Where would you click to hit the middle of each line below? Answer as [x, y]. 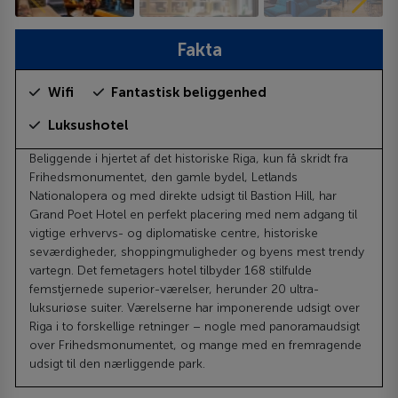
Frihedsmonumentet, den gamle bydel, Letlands [164, 177]
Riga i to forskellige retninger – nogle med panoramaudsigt [195, 326]
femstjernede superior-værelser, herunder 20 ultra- [175, 289]
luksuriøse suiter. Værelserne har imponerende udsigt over [195, 307]
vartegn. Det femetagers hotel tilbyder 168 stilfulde [171, 270]
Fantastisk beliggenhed [189, 92]
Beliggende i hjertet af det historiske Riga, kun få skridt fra [189, 158]
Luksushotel [88, 125]
